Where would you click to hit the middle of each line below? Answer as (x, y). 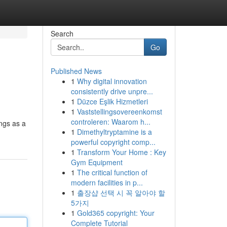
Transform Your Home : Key (121, 152)
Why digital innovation (112, 81)
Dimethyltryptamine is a (114, 132)
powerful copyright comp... (113, 142)
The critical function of (112, 172)
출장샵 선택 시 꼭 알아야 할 (121, 193)
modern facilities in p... (107, 182)
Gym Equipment (97, 162)
